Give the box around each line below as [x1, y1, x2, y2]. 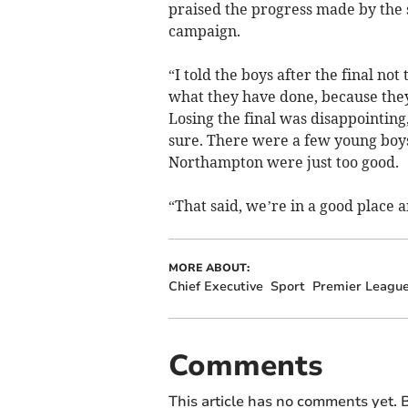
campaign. [168, 21, 240, 40]
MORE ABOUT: [168, 260, 250, 275]
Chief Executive [168, 277, 263, 295]
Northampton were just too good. [168, 152, 399, 171]
